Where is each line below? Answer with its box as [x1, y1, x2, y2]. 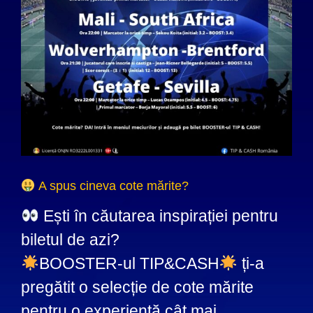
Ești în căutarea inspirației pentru [38, 207, 278, 226]
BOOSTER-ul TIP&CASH [38, 254, 219, 273]
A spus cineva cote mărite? [35, 179, 189, 193]
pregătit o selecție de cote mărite [20, 278, 254, 297]
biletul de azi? [20, 231, 119, 249]
